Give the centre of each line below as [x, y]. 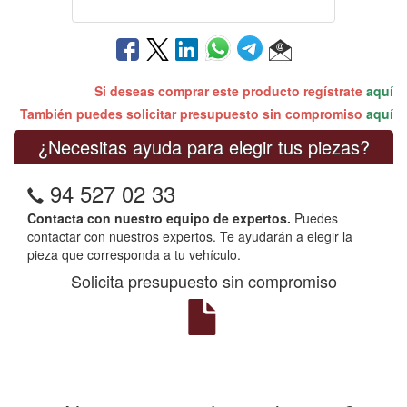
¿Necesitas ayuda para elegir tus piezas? [203, 146]
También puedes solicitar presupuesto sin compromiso [193, 113]
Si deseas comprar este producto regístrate [230, 90]
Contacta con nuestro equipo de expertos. [159, 218]
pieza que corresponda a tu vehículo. [134, 254]
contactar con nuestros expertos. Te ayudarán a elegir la [190, 236]
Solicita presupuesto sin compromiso [203, 280]
